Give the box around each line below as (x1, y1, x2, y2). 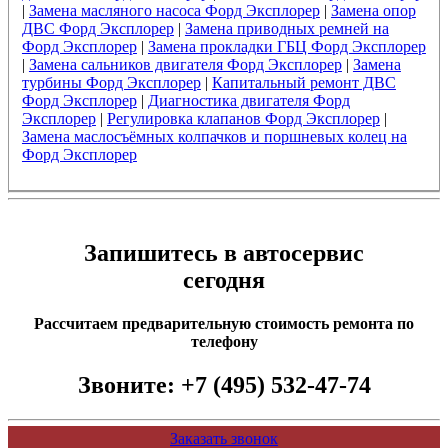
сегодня (183, 266, 265, 293)
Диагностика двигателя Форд (147, 91, 350, 109)
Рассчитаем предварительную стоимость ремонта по (34, 314, 414, 332)
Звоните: (77, 372, 181, 399)
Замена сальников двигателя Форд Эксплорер (28, 55, 342, 73)
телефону (190, 332, 258, 350)
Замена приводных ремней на (184, 19, 389, 37)
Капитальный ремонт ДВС (211, 73, 396, 91)
